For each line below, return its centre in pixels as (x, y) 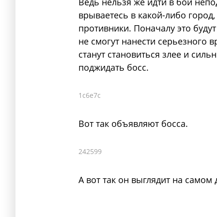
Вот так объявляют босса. (133, 124)
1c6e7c (90, 95)
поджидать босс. (114, 67)
